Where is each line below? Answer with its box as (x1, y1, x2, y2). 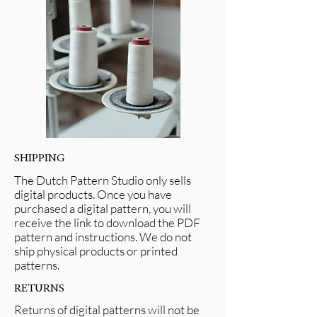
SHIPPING (14, 153, 65, 164)
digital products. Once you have (14, 187, 172, 202)
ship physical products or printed (14, 243, 178, 258)
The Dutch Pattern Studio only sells (14, 173, 191, 188)
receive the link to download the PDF (14, 215, 200, 230)
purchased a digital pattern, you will (14, 201, 191, 216)
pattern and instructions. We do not (14, 229, 192, 244)
